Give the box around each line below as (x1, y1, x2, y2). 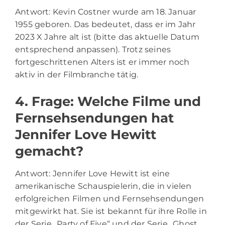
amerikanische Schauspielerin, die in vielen (15, 181, 192, 191)
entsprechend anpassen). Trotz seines (15, 44, 171, 54)
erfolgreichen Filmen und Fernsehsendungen (15, 193, 204, 203)
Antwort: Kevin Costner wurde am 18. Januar (15, 7, 196, 17)
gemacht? (15, 143, 83, 159)
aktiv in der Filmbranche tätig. (15, 69, 139, 79)
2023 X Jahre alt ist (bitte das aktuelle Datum (15, 32, 200, 42)
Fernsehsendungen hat (15, 109, 174, 126)
